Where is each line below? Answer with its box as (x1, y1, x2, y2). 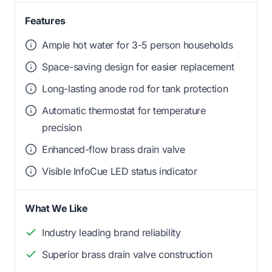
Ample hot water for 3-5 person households (42, 39, 233, 52)
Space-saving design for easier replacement (42, 61, 234, 73)
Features (25, 15, 66, 27)
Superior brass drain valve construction (42, 248, 212, 261)
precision (42, 121, 82, 134)
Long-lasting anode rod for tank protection (42, 83, 228, 95)
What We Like (25, 202, 88, 215)
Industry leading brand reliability (42, 226, 181, 239)
